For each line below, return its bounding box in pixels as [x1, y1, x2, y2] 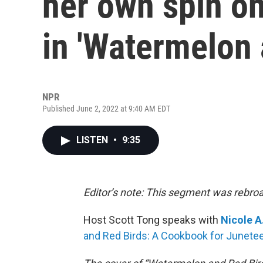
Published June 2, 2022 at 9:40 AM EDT [42, 104, 170, 113]
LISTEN [76, 134, 110, 146]
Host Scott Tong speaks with [83, 214, 221, 226]
